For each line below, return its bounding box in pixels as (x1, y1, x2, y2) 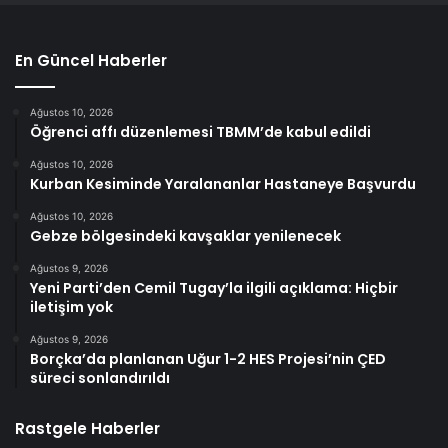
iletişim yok (30, 296, 113, 317)
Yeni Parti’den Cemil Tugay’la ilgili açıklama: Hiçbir (30, 277, 398, 298)
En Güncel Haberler (15, 49, 167, 71)
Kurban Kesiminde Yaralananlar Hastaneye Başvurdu (30, 173, 416, 194)
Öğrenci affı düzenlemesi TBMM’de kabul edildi (30, 121, 371, 142)
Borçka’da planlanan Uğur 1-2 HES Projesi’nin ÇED (30, 348, 386, 369)
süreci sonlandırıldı (30, 367, 170, 388)
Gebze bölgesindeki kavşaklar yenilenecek (30, 225, 341, 246)
